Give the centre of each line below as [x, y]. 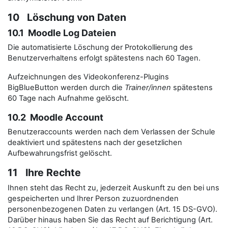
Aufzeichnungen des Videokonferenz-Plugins [88, 77]
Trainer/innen [148, 88]
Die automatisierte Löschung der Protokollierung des [100, 47]
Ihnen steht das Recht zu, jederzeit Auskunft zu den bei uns [113, 188]
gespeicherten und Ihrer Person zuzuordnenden [93, 198]
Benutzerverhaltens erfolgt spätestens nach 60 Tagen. [104, 58]
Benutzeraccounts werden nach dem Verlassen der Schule [111, 132]
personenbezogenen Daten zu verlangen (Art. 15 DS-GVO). [112, 209]
